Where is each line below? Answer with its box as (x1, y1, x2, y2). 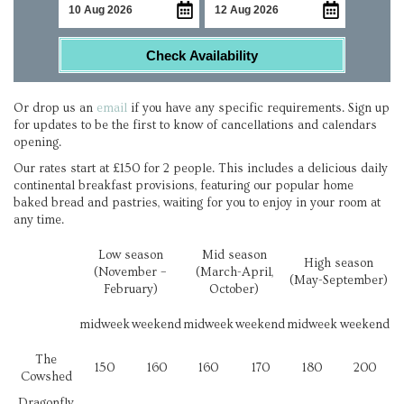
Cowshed (20, 370, 72, 384)
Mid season (201, 248, 267, 262)
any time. (14, 213, 64, 227)
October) (209, 282, 259, 297)
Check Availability (145, 47, 258, 63)
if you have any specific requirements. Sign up (127, 101, 390, 115)
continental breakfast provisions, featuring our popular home (14, 179, 353, 193)
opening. (14, 135, 61, 150)
